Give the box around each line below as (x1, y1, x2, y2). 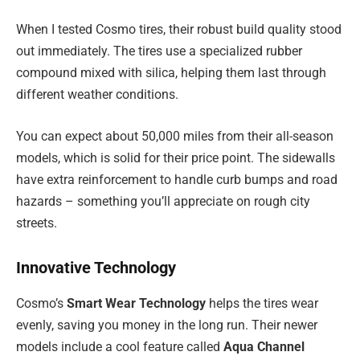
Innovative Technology (16, 258, 176, 278)
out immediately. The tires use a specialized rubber (16, 43, 302, 59)
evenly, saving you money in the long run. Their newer (16, 317, 317, 333)
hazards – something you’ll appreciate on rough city (16, 193, 310, 209)
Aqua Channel (223, 338, 305, 354)
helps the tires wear (206, 295, 318, 311)
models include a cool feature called (16, 338, 223, 354)
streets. (16, 215, 57, 231)
